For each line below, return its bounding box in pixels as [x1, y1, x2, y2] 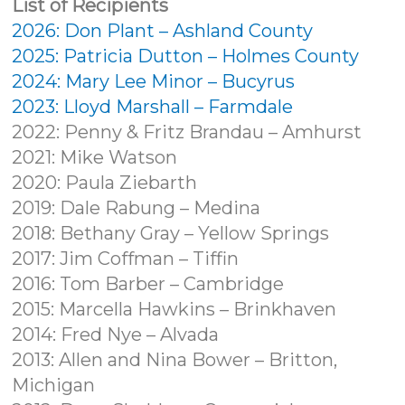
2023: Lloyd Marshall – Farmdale [12, 95, 294, 118]
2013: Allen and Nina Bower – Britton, [12, 348, 338, 371]
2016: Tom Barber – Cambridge [12, 272, 285, 295]
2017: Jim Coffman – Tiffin [12, 247, 240, 269]
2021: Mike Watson [12, 146, 178, 168]
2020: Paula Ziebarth [12, 171, 198, 193]
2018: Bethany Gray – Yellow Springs [12, 221, 330, 244]
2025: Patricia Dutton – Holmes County [12, 44, 360, 67]
